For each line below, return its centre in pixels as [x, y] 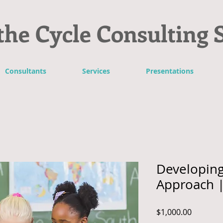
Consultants [25, 71]
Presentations [170, 71]
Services [96, 71]
